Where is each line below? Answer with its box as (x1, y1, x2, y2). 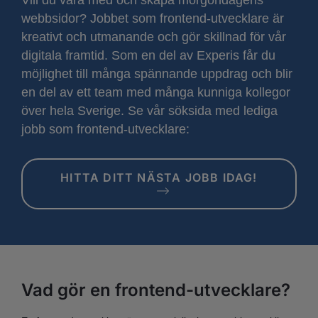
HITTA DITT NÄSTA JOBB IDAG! (60, 170, 258, 185)
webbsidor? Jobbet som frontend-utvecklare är (21, 11, 284, 26)
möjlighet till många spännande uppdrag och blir (21, 66, 292, 81)
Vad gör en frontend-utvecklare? (21, 279, 290, 300)
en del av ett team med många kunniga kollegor (21, 84, 290, 99)
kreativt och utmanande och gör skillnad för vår (21, 29, 286, 44)
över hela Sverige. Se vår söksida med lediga (21, 103, 278, 118)
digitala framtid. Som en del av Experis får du (21, 48, 275, 62)
